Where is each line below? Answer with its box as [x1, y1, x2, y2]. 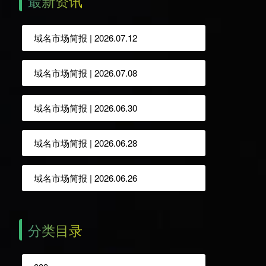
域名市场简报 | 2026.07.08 [33, 66, 137, 79]
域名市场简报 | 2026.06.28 [33, 136, 137, 149]
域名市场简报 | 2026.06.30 [33, 101, 137, 114]
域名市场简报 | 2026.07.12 [33, 31, 137, 44]
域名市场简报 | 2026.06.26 [33, 171, 137, 184]
